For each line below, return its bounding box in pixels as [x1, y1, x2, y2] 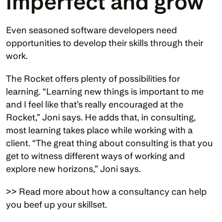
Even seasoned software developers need [6, 24, 177, 35]
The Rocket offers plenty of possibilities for [6, 73, 180, 84]
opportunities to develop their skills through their [6, 37, 203, 48]
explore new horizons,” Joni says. [6, 163, 143, 174]
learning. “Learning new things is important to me [6, 86, 204, 97]
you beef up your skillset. [6, 199, 107, 210]
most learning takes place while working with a [6, 124, 193, 135]
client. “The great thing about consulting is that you [6, 137, 213, 148]
